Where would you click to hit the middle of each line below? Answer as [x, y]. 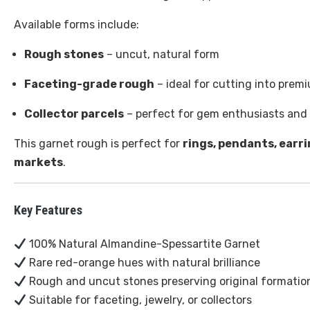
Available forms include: [76, 25]
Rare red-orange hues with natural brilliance [144, 262]
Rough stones [64, 55]
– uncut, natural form [162, 55]
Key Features [48, 211]
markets [38, 163]
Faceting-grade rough [89, 84]
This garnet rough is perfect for [98, 144]
